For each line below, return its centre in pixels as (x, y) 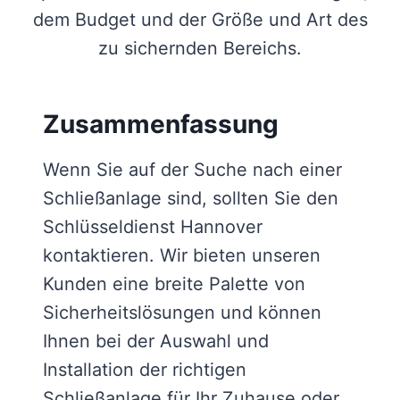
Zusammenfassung (161, 125)
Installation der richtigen (145, 370)
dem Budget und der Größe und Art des (200, 20)
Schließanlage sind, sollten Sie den (191, 199)
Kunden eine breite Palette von (174, 284)
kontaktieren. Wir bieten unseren (182, 256)
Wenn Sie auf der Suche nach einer (192, 170)
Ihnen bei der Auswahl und (156, 342)
